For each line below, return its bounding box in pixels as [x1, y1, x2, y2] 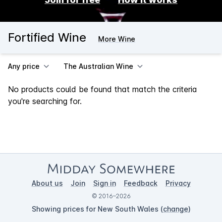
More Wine [98, 34, 135, 43]
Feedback [123, 179, 158, 187]
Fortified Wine [8, 30, 86, 45]
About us [31, 179, 63, 187]
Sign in [93, 179, 116, 187]
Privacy [165, 179, 191, 187]
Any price [8, 61, 40, 70]
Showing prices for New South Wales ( [31, 205, 163, 213]
